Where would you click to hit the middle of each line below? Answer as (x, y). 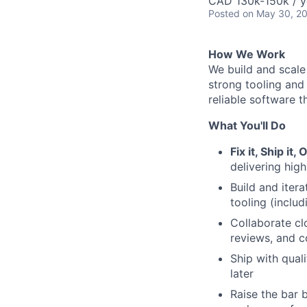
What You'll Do (247, 125)
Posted (224, 13)
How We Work (247, 54)
